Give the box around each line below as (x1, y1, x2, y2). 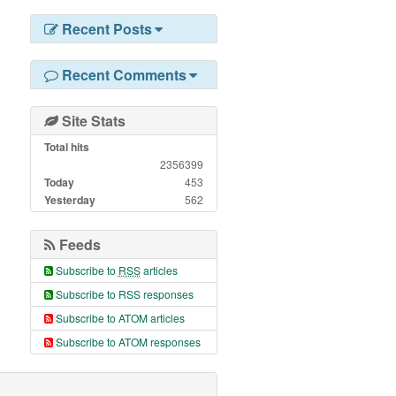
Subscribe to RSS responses (55, 286, 194, 301)
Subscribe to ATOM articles (55, 309, 185, 325)
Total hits (43, 138, 89, 155)
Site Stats (57, 110, 126, 131)
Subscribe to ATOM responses (55, 333, 201, 349)
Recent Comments (57, 64, 187, 85)
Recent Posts (57, 18, 152, 39)
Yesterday (43, 191, 95, 208)
